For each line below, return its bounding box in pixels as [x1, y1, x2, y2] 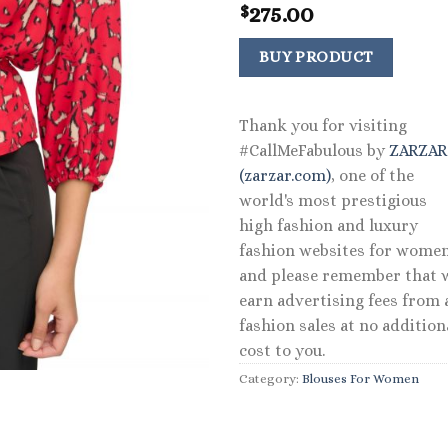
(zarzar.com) [239, 166, 331, 186]
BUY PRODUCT [258, 48, 374, 66]
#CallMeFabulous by [239, 141, 389, 161]
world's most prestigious [239, 191, 427, 211]
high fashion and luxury [239, 216, 418, 236]
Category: [239, 371, 302, 387]
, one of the [331, 166, 414, 186]
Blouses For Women [302, 371, 419, 387]
